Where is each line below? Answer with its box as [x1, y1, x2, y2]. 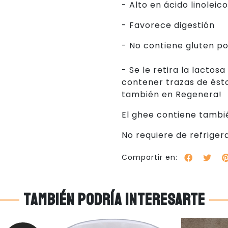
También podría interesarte [23, 190, 205, 210]
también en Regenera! [122, 89, 222, 100]
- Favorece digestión [122, 19, 215, 31]
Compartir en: [122, 152, 178, 163]
